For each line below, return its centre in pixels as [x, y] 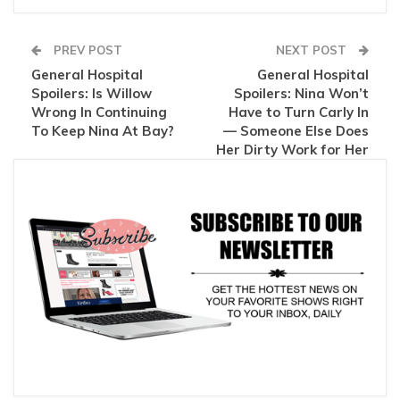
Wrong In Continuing [99, 112]
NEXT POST [313, 50]
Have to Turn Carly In [299, 112]
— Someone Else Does [296, 130]
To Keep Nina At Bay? [103, 130]
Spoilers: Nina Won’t [301, 93]
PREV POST [86, 50]
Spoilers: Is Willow [92, 93]
